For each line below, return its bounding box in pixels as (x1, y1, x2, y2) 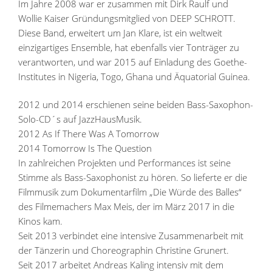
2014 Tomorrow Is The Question (18, 142, 152, 155)
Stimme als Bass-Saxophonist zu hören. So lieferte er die (18, 171, 247, 184)
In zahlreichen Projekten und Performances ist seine (18, 157, 231, 169)
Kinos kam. (18, 215, 63, 228)
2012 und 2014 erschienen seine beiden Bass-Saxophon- (18, 98, 253, 111)
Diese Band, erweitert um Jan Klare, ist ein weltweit (18, 26, 222, 39)
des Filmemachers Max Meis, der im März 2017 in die (18, 200, 234, 213)
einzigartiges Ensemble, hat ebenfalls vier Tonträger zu (18, 41, 239, 53)
